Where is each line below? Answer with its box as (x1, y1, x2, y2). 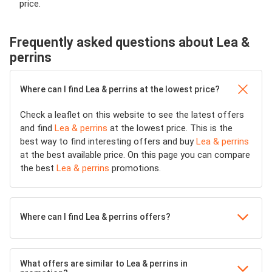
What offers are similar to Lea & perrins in (20, 259, 188, 269)
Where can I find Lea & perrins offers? (20, 212, 171, 222)
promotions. (109, 163, 161, 174)
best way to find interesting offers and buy (20, 136, 196, 148)
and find (20, 123, 55, 134)
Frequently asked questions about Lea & (10, 35, 250, 50)
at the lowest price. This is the (107, 123, 233, 134)
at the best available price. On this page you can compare (20, 149, 250, 161)
